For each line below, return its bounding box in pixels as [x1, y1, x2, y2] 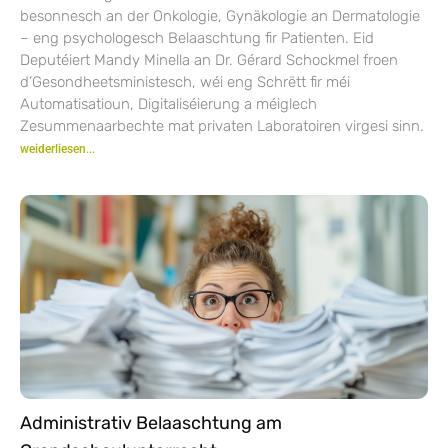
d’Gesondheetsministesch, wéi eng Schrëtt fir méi [20, 72, 350, 91]
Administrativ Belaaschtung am [20, 411, 282, 434]
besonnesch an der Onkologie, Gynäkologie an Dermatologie [20, 6, 420, 25]
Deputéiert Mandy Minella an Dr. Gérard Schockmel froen [20, 50, 398, 69]
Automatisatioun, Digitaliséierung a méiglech [20, 94, 317, 113]
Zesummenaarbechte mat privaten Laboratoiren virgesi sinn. [20, 116, 424, 135]
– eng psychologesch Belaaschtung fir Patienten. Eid [20, 28, 374, 47]
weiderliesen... [20, 141, 95, 156]
